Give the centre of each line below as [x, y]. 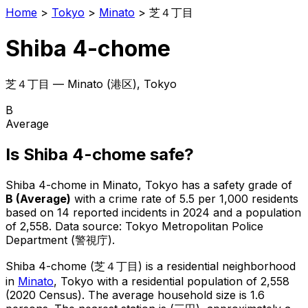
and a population [255, 212]
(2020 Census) [44, 295]
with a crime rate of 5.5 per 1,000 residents [185, 198]
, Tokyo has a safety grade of [215, 185]
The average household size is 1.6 [175, 295]
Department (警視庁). [60, 240]
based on [31, 212]
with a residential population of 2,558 [191, 281]
